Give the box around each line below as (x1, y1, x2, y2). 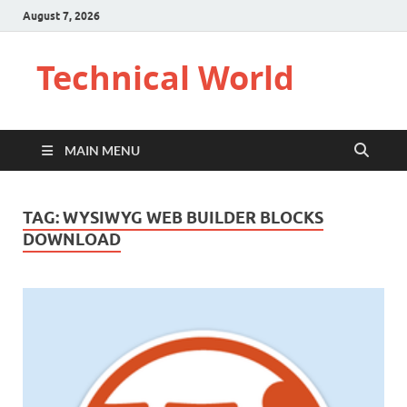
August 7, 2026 (23, 8, 100, 23)
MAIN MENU (65, 143, 140, 158)
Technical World (36, 55, 294, 100)
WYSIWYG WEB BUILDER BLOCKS (63, 208, 323, 227)
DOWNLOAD (23, 230, 121, 249)
